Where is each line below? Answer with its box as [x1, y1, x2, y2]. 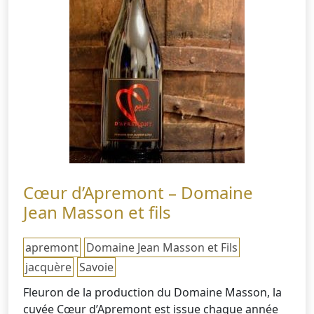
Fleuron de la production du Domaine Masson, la [23, 284, 282, 300]
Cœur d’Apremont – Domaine [23, 180, 254, 204]
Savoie [79, 259, 114, 275]
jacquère [25, 259, 72, 275]
